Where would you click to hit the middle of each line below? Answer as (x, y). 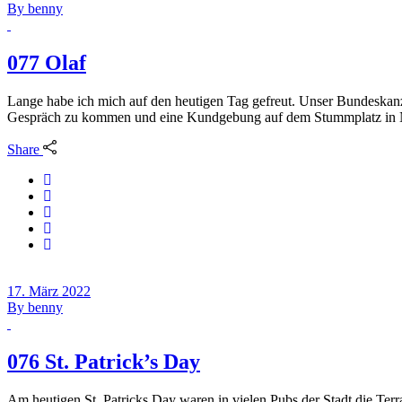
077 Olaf (47, 62)
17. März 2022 (49, 291)
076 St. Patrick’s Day (104, 361)
